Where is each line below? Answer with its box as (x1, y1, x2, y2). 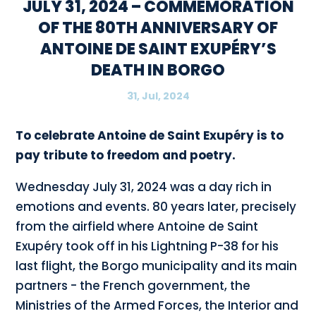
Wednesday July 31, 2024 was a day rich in (16, 178, 272, 196)
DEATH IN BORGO (91, 59, 225, 82)
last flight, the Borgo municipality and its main (16, 257, 298, 275)
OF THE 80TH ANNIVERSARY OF (38, 17, 278, 39)
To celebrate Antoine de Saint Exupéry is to (16, 127, 284, 145)
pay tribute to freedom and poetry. (16, 147, 236, 164)
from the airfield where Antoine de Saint (16, 218, 259, 236)
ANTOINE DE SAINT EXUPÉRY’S (39, 38, 276, 61)
